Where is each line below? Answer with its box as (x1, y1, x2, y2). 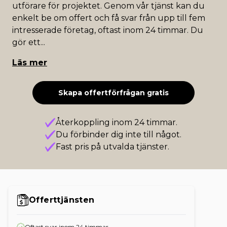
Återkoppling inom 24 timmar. (56, 118, 178, 127)
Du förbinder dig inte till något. (56, 130, 182, 139)
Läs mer (12, 58, 47, 67)
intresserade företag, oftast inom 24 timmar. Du (12, 25, 203, 35)
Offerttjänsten (29, 195, 95, 205)
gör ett (12, 37, 41, 47)
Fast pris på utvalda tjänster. (56, 142, 170, 152)
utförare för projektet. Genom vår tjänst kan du (12, 1, 205, 11)
